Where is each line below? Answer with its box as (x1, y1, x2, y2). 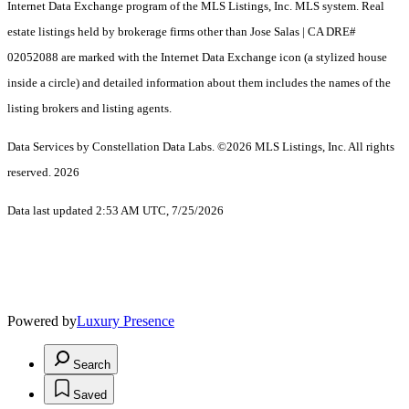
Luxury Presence (77, 313, 174, 330)
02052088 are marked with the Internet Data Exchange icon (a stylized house (7, 50, 387, 65)
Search (73, 358, 110, 372)
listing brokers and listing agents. (7, 101, 172, 116)
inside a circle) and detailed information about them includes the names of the (7, 76, 391, 90)
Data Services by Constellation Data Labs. (7, 140, 217, 154)
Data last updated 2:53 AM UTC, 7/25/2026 (7, 204, 224, 218)
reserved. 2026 (7, 165, 79, 180)
